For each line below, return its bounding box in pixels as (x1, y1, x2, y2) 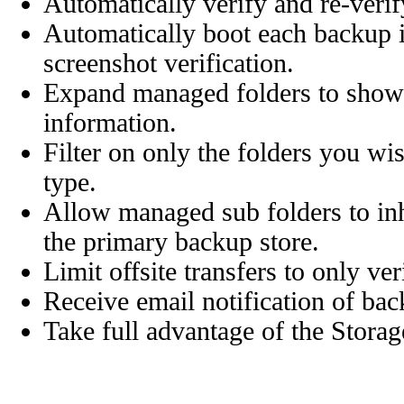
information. (43, 107, 177, 137)
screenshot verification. (43, 48, 294, 78)
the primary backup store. (43, 226, 319, 256)
